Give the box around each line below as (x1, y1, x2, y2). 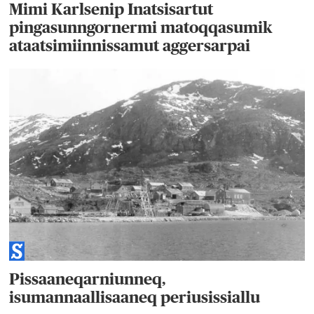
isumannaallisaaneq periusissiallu (9, 287, 261, 306)
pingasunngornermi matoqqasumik (9, 18, 273, 36)
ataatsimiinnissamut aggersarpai (9, 36, 251, 55)
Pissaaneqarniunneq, (9, 269, 166, 288)
